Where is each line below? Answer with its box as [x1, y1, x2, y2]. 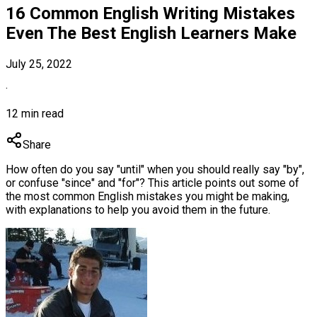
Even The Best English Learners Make [6, 23, 296, 43]
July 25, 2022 [6, 57, 72, 71]
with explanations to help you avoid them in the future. [6, 202, 270, 217]
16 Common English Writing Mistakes [6, 3, 295, 23]
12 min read [6, 106, 64, 120]
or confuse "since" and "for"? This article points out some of [6, 175, 299, 190]
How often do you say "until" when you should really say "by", [6, 162, 304, 176]
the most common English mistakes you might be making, [6, 189, 289, 203]
